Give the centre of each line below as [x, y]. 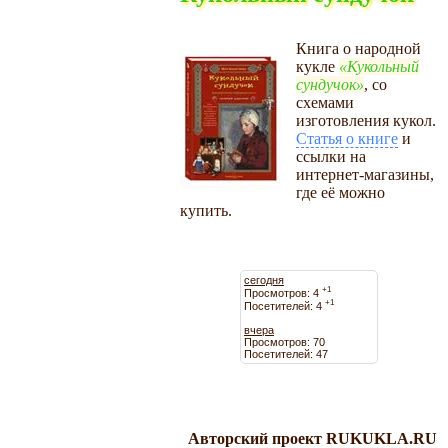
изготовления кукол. [366, 120]
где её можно [340, 192]
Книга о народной [358, 48]
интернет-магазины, [365, 174]
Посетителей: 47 [285, 353]
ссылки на [331, 156]
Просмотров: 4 [282, 292]
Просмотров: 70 [284, 341]
